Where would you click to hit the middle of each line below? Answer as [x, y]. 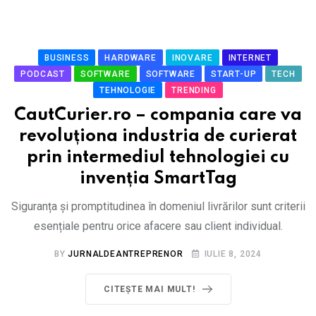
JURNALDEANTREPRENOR [126, 254]
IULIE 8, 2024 [233, 254]
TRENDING [194, 90]
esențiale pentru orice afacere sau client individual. [158, 226]
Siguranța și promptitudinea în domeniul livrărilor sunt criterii [158, 206]
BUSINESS [67, 58]
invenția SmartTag [158, 179]
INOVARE [192, 58]
